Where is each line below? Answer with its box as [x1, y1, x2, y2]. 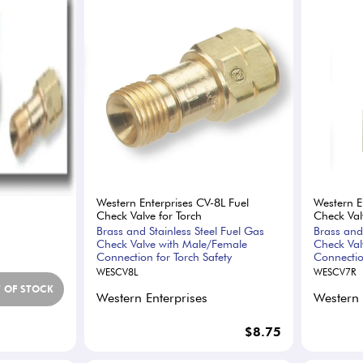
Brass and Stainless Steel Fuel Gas [96, 224, 265, 237]
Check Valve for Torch [96, 208, 203, 222]
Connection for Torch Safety [96, 250, 233, 263]
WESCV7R [313, 265, 356, 278]
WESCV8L [96, 265, 139, 278]
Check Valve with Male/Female [96, 237, 248, 250]
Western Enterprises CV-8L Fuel [96, 195, 250, 209]
